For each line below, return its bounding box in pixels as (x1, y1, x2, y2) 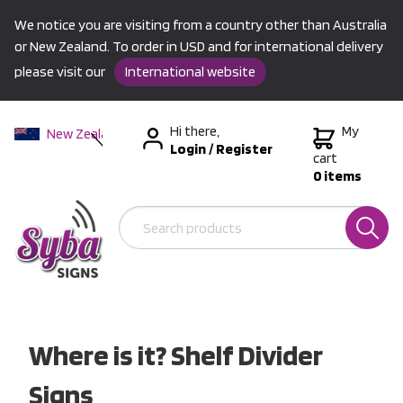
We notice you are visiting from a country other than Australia (14, 16, 387, 33)
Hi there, (170, 122, 219, 139)
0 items (313, 167, 362, 184)
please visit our (14, 63, 108, 80)
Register (216, 140, 273, 157)
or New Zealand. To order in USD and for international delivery (14, 38, 383, 55)
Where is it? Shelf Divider (29, 336, 323, 372)
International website (125, 63, 255, 80)
